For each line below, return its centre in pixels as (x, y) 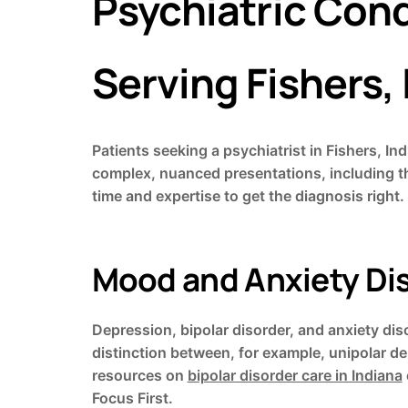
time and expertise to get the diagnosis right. (248, 196)
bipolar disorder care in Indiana (295, 376)
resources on (139, 376)
